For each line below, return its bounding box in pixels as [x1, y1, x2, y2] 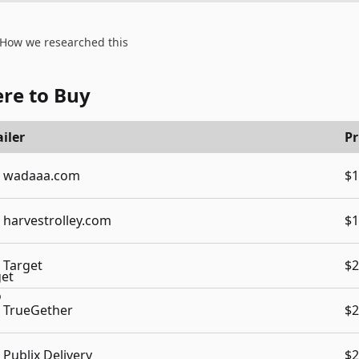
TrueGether [3, 301, 73, 319]
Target [3, 256, 42, 274]
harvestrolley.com [3, 212, 111, 229]
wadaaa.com [3, 167, 80, 184]
